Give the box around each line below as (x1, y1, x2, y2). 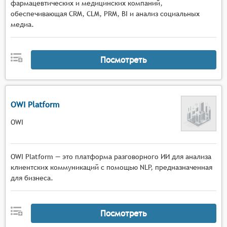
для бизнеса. (11, 174, 53, 182)
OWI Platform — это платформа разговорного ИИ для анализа (11, 153, 211, 161)
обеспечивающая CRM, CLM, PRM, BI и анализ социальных (11, 10, 200, 18)
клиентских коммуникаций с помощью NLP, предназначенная (11, 163, 212, 171)
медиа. (11, 20, 34, 28)
